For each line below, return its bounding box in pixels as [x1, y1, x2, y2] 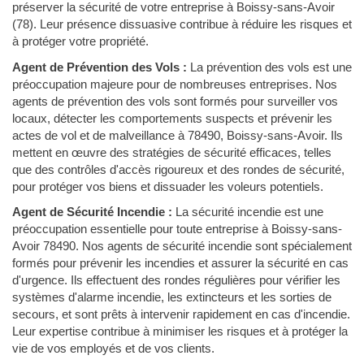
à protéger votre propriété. [12, 34, 149, 48]
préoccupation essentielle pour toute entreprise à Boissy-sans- [12, 222, 342, 236]
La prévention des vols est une [187, 59, 352, 74]
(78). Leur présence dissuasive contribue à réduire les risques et [12, 17, 352, 31]
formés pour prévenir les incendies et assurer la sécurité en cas [12, 256, 349, 270]
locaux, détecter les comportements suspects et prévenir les [12, 110, 332, 125]
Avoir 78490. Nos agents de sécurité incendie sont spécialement [12, 239, 352, 253]
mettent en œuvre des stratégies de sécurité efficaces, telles [12, 145, 331, 159]
